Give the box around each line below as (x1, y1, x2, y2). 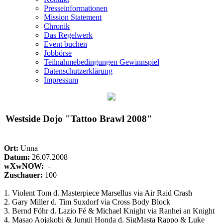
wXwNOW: (4, 162, 46, 170)
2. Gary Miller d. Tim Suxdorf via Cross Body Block (4, 198, 170, 206)
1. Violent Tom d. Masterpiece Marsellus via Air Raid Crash (4, 189, 192, 197)
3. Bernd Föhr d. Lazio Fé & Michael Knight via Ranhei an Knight (4, 207, 215, 215)
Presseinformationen (44, 4, 108, 12)
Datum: (4, 153, 30, 161)
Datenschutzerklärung (44, 67, 112, 75)
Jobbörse (44, 49, 72, 57)
